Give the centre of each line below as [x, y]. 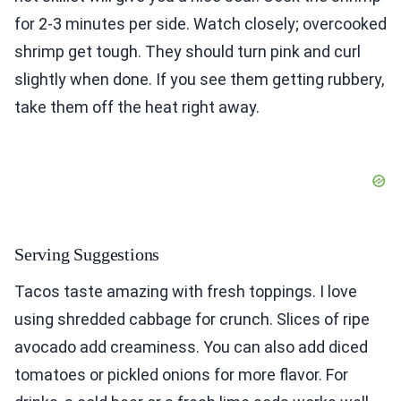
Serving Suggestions [87, 254]
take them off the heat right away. [137, 107]
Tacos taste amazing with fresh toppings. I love [186, 291]
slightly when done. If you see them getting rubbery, [199, 79]
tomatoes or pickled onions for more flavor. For [181, 374]
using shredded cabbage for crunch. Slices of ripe [192, 319]
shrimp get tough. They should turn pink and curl [188, 51]
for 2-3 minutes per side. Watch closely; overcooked [200, 23]
